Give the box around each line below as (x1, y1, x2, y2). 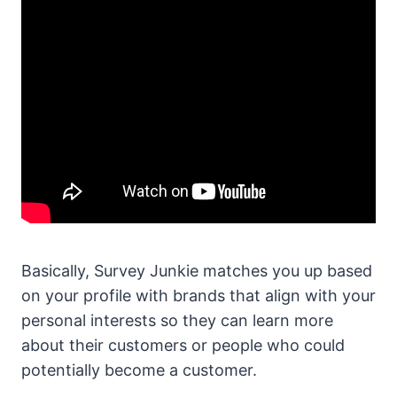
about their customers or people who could (21, 336, 345, 355)
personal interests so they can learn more (21, 311, 333, 331)
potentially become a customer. (21, 361, 257, 380)
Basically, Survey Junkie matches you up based (21, 261, 372, 281)
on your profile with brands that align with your (21, 286, 376, 306)
